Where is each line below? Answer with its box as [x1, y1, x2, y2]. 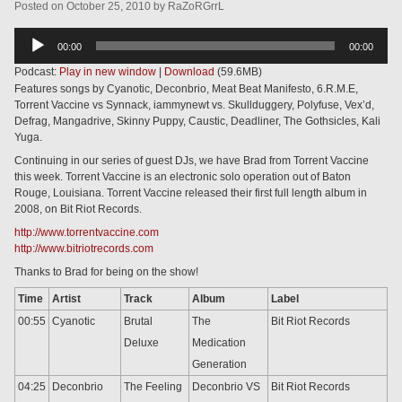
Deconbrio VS [192, 380, 260, 393]
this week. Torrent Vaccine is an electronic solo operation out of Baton [14, 170, 351, 183]
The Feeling [124, 380, 182, 393]
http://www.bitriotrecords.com [14, 242, 153, 255]
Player [13, 51, 55, 66]
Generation [192, 358, 247, 371]
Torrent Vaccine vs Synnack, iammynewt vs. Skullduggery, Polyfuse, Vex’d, [14, 99, 374, 111]
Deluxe [124, 336, 159, 349]
